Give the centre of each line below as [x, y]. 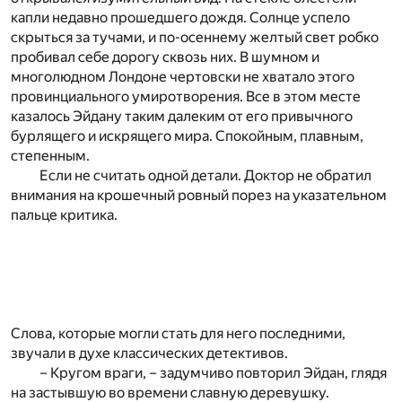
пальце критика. [64, 214]
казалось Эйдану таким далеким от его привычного [182, 116]
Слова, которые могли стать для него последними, [178, 333]
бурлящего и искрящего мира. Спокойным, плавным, [187, 135]
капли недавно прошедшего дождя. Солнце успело [180, 17]
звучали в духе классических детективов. [149, 353]
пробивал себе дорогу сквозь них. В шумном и [165, 57]
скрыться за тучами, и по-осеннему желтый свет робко [195, 37]
